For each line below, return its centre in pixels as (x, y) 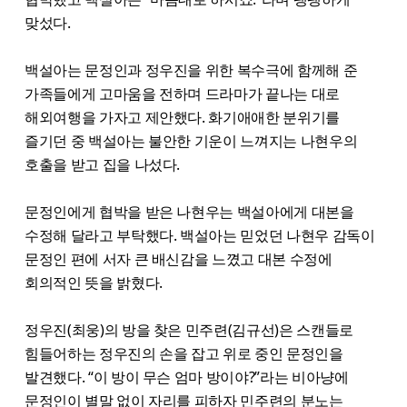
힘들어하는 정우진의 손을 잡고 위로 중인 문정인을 (184, 353)
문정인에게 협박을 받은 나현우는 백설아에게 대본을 (189, 211)
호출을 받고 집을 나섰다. (103, 164)
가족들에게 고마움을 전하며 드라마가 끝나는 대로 (182, 93)
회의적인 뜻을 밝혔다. (94, 282)
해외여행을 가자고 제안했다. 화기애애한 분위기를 (182, 117)
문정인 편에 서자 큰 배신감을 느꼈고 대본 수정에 (179, 258)
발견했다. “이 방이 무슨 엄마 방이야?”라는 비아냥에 (187, 377)
